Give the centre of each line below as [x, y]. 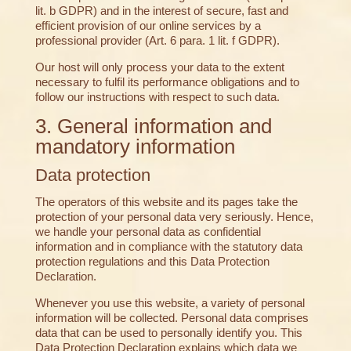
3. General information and [153, 127]
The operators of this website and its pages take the [166, 202]
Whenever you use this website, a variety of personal [170, 303]
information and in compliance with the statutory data [168, 247]
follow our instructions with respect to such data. [157, 97]
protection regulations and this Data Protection [152, 262]
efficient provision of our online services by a [148, 26]
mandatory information [135, 147]
